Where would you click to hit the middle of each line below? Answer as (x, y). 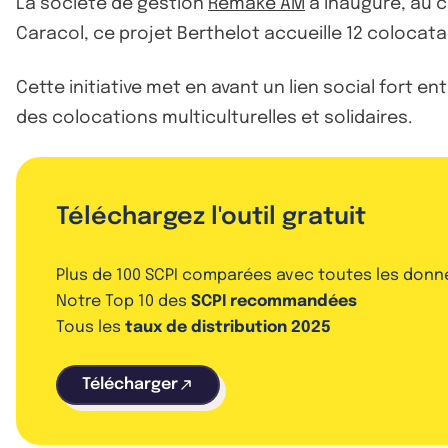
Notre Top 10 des (123, 301)
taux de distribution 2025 (228, 327)
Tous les (90, 327)
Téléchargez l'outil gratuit (211, 217)
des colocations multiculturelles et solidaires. (214, 117)
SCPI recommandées (274, 301)
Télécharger (130, 384)
